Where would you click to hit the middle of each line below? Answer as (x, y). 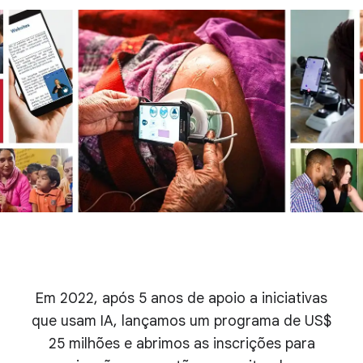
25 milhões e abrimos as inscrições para (181, 344)
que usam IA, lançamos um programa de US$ (181, 321)
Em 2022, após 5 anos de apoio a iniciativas (181, 298)
